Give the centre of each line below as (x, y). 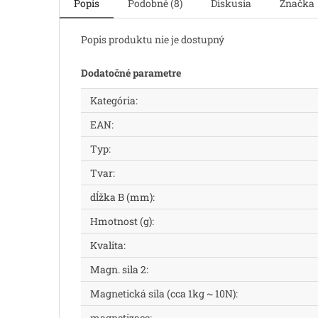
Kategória (113, 100)
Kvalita (107, 245)
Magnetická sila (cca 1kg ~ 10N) (163, 293)
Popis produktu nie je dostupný (153, 39)
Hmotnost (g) (121, 221)
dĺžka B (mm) (121, 197)
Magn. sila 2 (118, 269)
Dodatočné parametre (131, 72)
